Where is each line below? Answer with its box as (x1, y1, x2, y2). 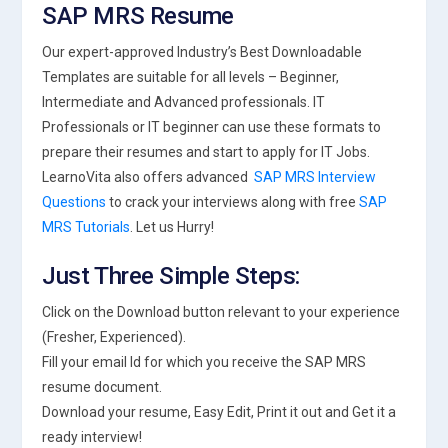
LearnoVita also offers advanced (42, 169, 255, 185)
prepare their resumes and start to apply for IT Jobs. (42, 144, 371, 160)
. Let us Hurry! (130, 219, 215, 235)
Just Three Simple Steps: (42, 262, 300, 290)
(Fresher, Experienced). (42, 329, 187, 345)
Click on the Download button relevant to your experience (42, 304, 401, 320)
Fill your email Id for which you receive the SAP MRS (42, 354, 367, 370)
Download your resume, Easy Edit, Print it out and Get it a (42, 404, 397, 420)
